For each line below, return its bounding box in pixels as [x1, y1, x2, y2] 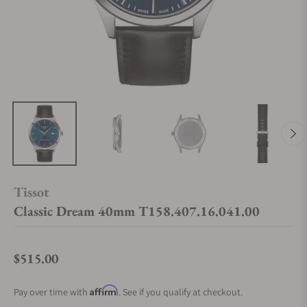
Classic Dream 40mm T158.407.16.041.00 [14, 202, 260, 220]
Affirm [90, 284, 119, 296]
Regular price [13, 258, 73, 273]
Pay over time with [14, 286, 90, 298]
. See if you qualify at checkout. [119, 286, 243, 298]
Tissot [14, 183, 49, 201]
